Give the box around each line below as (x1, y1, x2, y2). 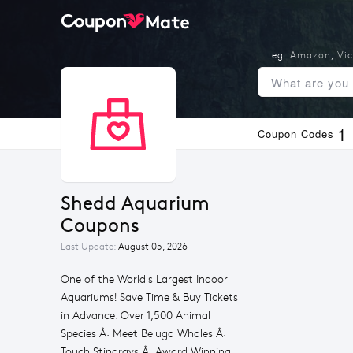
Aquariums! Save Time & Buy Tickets (61, 291, 238, 304)
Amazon (289, 50, 331, 61)
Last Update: (61, 241, 118, 252)
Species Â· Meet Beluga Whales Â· (61, 327, 226, 340)
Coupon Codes (258, 126, 334, 141)
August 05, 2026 (118, 241, 188, 252)
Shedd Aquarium (61, 192, 71, 214)
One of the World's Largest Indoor (61, 273, 228, 286)
